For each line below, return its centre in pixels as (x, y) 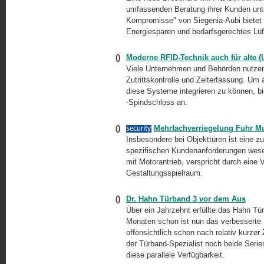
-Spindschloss (150, 102)
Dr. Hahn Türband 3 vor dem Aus (186, 199)
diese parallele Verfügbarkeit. (175, 255)
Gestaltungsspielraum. (164, 173)
